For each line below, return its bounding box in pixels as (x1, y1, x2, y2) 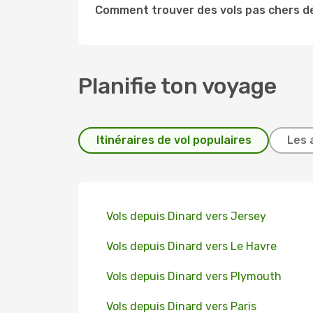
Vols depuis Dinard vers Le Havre (106, 240, 277, 253)
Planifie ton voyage (78, 73, 277, 99)
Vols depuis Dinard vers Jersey (106, 210, 266, 223)
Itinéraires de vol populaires (96, 133, 252, 147)
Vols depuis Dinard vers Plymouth (106, 270, 282, 283)
